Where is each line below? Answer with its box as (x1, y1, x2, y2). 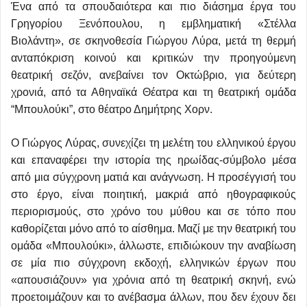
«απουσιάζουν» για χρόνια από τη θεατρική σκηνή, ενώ (11, 273, 296, 286)
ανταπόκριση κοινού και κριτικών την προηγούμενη (11, 51, 296, 64)
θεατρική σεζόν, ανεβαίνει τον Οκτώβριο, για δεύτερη (11, 69, 296, 81)
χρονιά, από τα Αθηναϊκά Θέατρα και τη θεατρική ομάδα (11, 86, 296, 98)
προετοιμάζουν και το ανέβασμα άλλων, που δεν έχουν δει (11, 291, 296, 303)
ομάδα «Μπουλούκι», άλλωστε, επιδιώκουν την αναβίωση (11, 239, 296, 251)
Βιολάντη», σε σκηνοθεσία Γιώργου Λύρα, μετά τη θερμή (11, 34, 296, 47)
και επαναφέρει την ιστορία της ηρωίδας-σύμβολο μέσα (11, 153, 296, 166)
